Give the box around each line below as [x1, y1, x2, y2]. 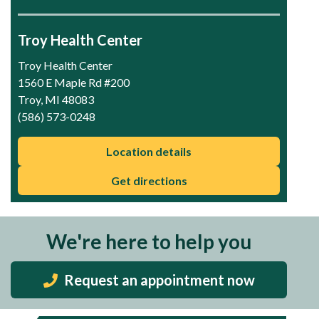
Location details [106, 145, 192, 159]
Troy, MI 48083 [18, 93, 94, 107]
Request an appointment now [61, 271, 255, 289]
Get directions [110, 174, 187, 188]
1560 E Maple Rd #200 [18, 75, 130, 90]
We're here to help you [46, 229, 251, 254]
